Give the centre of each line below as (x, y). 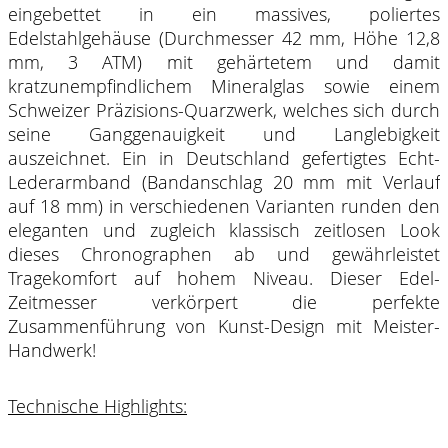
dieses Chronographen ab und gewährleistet (224, 254)
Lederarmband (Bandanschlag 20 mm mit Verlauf (224, 182)
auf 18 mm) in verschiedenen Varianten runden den (224, 206)
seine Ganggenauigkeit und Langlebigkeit (224, 134)
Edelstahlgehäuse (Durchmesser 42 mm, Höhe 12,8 (224, 38)
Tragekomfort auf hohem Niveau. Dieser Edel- (224, 278)
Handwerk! (52, 350)
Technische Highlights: (97, 406)
